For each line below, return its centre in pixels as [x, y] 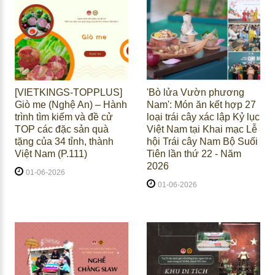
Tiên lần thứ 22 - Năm [194, 154]
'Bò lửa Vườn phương [195, 93]
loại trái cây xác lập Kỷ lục [203, 117]
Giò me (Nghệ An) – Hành [71, 105]
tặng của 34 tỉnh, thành [64, 142]
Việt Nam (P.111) [51, 154]
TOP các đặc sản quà [61, 130]
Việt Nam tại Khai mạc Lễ [202, 130]
